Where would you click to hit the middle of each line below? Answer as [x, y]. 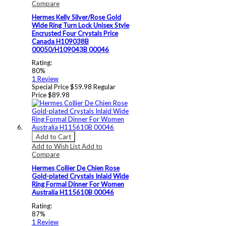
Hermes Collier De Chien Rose [76, 168]
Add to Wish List [57, 147]
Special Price [50, 87]
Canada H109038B [60, 41]
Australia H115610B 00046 [73, 192]
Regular [104, 87]
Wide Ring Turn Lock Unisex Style [80, 25]
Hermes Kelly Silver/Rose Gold [76, 17]
